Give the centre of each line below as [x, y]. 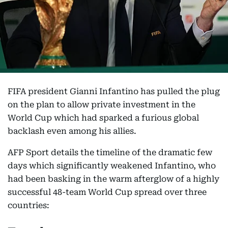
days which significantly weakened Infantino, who [112, 166]
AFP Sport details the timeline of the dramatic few [110, 152]
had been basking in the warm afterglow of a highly [113, 179]
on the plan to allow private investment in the [102, 105]
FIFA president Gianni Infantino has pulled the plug [114, 91]
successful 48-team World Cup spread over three [107, 192]
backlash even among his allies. [72, 131]
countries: [28, 205]
